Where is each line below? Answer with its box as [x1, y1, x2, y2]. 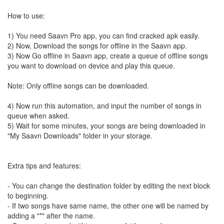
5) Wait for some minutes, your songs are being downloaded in [7, 120, 205, 130]
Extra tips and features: [7, 160, 81, 170]
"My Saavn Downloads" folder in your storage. [7, 130, 152, 140]
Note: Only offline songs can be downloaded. [7, 80, 149, 90]
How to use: [7, 10, 45, 20]
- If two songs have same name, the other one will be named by [7, 200, 208, 210]
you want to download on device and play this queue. [7, 60, 175, 70]
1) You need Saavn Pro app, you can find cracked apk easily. [7, 30, 199, 40]
